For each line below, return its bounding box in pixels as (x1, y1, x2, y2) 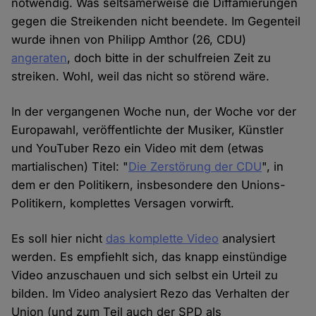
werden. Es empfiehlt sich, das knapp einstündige (11, 250, 288, 265)
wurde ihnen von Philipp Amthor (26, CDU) (11, 32, 247, 47)
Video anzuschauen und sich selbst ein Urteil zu (11, 268, 279, 283)
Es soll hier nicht (11, 231, 107, 246)
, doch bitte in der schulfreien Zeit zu (67, 51, 272, 66)
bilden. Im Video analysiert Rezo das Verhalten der (11, 286, 290, 301)
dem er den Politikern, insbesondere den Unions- (11, 178, 286, 193)
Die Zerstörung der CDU (128, 159, 262, 174)
